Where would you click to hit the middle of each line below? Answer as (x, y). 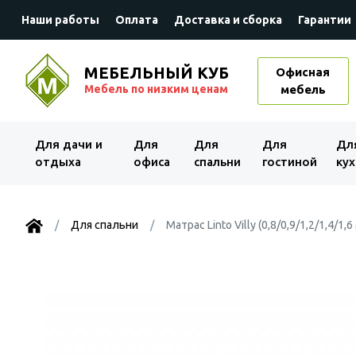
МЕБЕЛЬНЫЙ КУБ (157, 72)
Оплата (137, 20)
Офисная (303, 72)
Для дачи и (69, 144)
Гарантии (325, 20)
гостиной (289, 162)
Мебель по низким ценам (156, 89)
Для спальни (104, 225)
